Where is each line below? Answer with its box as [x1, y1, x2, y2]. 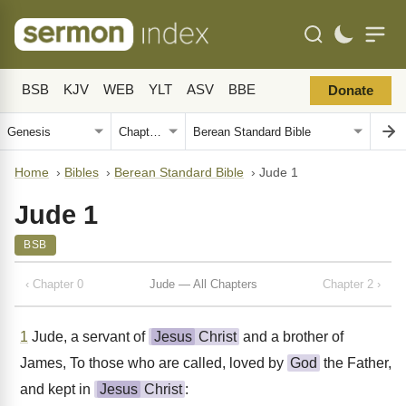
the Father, [320, 355, 391, 371]
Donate [328, 83, 373, 98]
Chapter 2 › [323, 276, 381, 291]
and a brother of [239, 329, 343, 344]
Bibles [64, 166, 99, 179]
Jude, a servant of [28, 329, 149, 344]
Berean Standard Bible [114, 166, 244, 179]
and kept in [20, 382, 94, 397]
